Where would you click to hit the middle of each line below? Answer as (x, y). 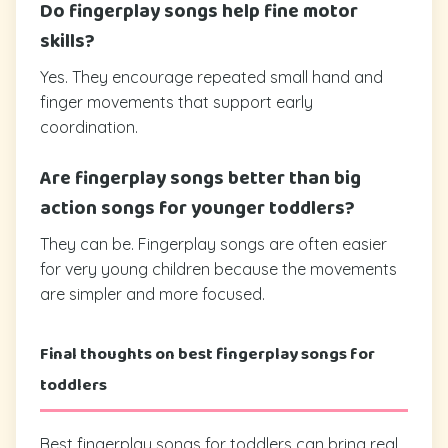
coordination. (89, 126)
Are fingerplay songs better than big (200, 178)
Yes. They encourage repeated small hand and (211, 76)
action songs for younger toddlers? (197, 208)
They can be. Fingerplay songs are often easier (213, 243)
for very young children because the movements (218, 268)
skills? (67, 41)
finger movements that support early (176, 101)
